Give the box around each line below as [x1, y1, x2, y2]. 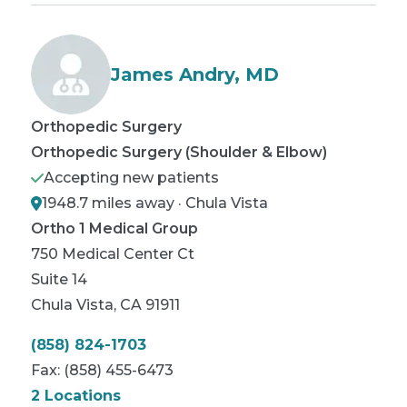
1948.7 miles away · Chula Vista [42, 194, 268, 212]
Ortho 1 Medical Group [31, 220, 198, 237]
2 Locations [31, 387, 121, 404]
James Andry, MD [111, 64, 279, 85]
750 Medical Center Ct [31, 245, 194, 263]
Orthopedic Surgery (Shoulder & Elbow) [31, 144, 327, 161]
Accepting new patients [44, 169, 219, 186]
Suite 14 [31, 271, 87, 288]
